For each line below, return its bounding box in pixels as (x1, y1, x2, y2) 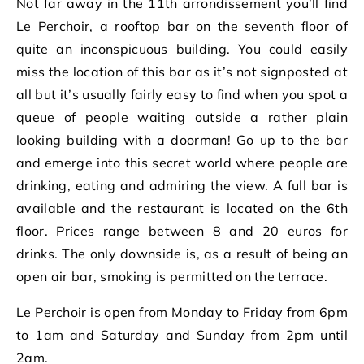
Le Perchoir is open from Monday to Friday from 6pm (16, 303, 348, 320)
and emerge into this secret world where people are (16, 154, 348, 171)
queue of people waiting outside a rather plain (16, 108, 348, 125)
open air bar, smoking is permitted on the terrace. (16, 267, 328, 284)
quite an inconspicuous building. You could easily (16, 40, 348, 57)
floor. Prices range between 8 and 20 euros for (16, 222, 348, 239)
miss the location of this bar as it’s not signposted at (16, 63, 348, 80)
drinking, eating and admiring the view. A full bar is (16, 176, 348, 193)
